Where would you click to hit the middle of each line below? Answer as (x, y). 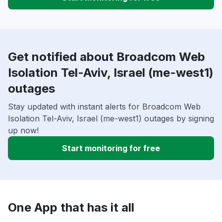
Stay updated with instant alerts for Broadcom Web (104, 106)
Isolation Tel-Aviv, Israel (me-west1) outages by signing (111, 118)
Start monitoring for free (111, 148)
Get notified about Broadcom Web (107, 56)
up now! (23, 130)
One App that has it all (71, 207)
